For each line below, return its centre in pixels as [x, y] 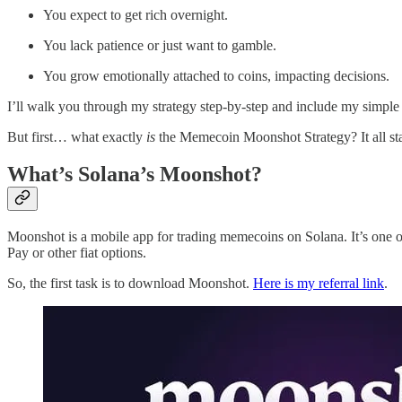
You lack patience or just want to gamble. [160, 45]
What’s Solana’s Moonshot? [135, 175]
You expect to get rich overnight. [135, 14]
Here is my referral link [319, 284]
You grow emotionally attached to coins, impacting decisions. [216, 75]
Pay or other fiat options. [77, 253]
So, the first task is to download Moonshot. [130, 284]
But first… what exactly [77, 136]
